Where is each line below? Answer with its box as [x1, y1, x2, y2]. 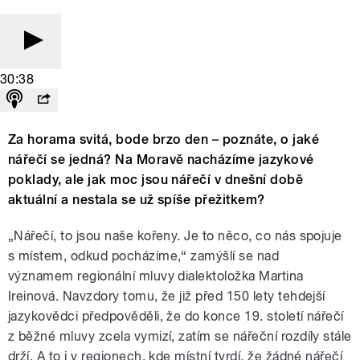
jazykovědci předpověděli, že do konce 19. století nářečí [8, 309, 344, 325]
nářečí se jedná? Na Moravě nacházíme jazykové [8, 152, 314, 168]
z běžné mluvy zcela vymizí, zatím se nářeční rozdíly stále [8, 329, 352, 345]
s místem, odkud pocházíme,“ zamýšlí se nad [8, 248, 280, 264]
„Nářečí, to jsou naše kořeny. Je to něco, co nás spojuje [8, 228, 342, 244]
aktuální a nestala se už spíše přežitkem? [8, 192, 265, 208]
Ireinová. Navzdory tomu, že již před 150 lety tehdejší [8, 288, 325, 305]
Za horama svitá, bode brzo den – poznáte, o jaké [8, 132, 320, 148]
